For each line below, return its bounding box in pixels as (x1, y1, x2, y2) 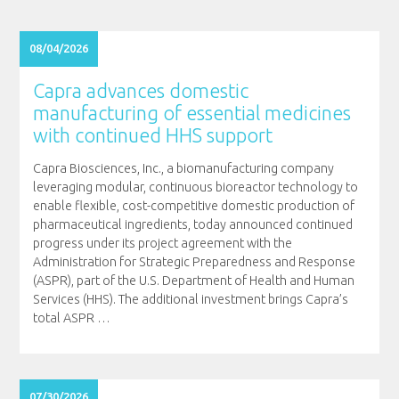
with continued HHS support (32, 124, 273, 146)
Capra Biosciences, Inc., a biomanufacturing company (32, 161, 334, 176)
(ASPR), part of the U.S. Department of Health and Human (32, 273, 354, 289)
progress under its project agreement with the (32, 236, 292, 251)
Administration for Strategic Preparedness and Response (32, 255, 355, 270)
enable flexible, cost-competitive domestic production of (32, 199, 354, 214)
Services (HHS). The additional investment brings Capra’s (32, 292, 348, 307)
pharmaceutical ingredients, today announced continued (32, 217, 353, 232)
